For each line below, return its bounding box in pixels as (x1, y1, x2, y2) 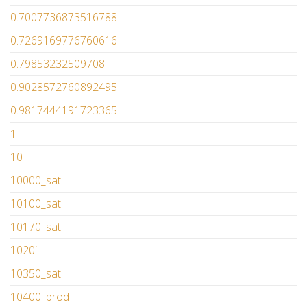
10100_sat (10, 196, 61, 212)
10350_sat (10, 266, 61, 282)
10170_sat (10, 219, 61, 235)
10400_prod (10, 289, 69, 305)
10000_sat (10, 173, 61, 188)
